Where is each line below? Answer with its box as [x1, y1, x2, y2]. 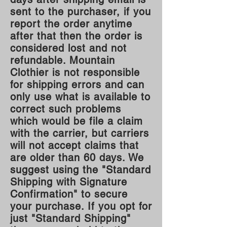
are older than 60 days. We [10, 152, 144, 164]
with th [10, 127, 43, 139]
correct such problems [10, 103, 121, 115]
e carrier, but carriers [43, 127, 149, 139]
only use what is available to [10, 91, 150, 103]
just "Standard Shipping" [10, 212, 131, 224]
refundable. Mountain [10, 54, 115, 66]
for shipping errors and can [10, 79, 144, 91]
